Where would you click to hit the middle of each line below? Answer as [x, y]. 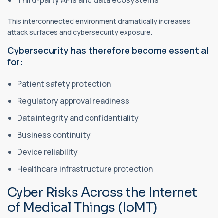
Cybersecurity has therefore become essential [108, 50]
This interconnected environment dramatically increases [99, 21]
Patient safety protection [65, 83]
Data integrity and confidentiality [79, 118]
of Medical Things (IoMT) [82, 207]
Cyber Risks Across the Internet [102, 192]
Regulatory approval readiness [74, 100]
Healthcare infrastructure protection [86, 169]
